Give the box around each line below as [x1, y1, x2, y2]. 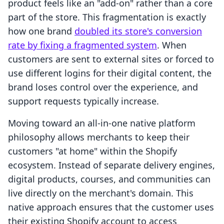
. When [157, 39, 186, 51]
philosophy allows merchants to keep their [8, 131, 189, 143]
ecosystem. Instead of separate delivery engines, [8, 159, 215, 171]
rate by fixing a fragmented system [8, 39, 157, 51]
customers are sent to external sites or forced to [8, 53, 214, 65]
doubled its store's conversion [74, 25, 202, 37]
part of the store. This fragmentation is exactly [8, 11, 206, 23]
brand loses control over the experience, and [8, 81, 198, 93]
